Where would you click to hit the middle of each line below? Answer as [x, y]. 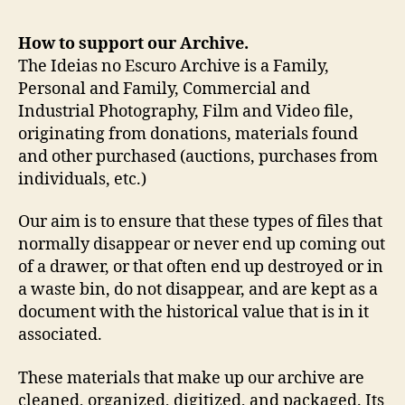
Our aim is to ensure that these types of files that [200, 222]
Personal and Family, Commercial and [164, 89]
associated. [60, 335]
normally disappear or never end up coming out [202, 245]
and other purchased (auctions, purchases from [198, 156]
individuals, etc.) [82, 179]
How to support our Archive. [133, 43]
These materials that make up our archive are [191, 378]
